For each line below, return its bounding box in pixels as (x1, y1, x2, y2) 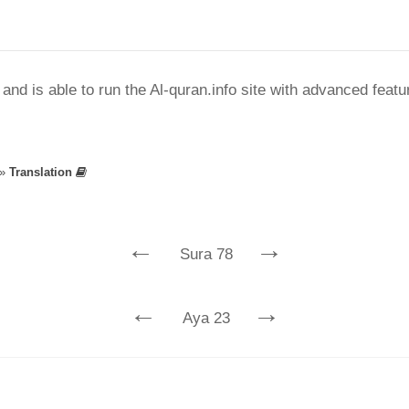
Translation (9, 165, 76, 179)
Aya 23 (182, 309, 230, 327)
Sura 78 (179, 246, 233, 263)
